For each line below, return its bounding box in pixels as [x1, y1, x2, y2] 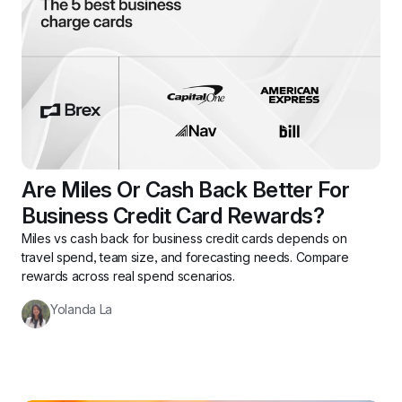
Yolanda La [50, 301, 113, 317]
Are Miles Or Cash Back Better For [22, 176, 350, 203]
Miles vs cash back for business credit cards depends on [22, 230, 347, 246]
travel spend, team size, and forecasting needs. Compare [22, 249, 349, 265]
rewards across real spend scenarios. [22, 267, 235, 284]
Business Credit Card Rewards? [22, 202, 325, 229]
